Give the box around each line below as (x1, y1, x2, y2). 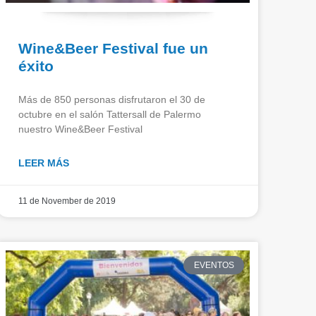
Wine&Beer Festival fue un (18, 39, 208, 56)
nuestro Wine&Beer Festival (18, 123, 142, 135)
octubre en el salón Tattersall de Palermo (18, 108, 201, 120)
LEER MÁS (18, 157, 69, 169)
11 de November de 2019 (18, 195, 116, 206)
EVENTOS (193, 260, 234, 270)
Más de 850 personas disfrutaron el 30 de (18, 93, 205, 105)
